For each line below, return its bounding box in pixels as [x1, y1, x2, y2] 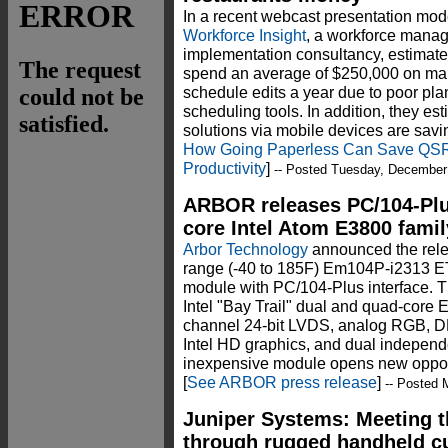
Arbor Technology [183, 240, 308, 259]
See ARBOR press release [187, 373, 377, 392]
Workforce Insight [183, 26, 306, 45]
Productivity [183, 159, 266, 178]
